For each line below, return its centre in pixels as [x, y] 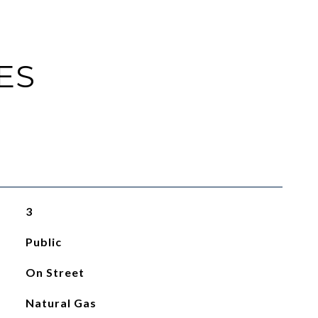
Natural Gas [61, 303]
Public [43, 242]
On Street [55, 272]
